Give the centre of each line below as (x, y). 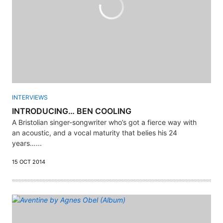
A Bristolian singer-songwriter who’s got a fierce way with (104, 122)
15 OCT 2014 (29, 162)
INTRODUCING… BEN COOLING (72, 111)
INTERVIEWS (30, 98)
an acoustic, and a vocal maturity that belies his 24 (95, 133)
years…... (27, 143)
